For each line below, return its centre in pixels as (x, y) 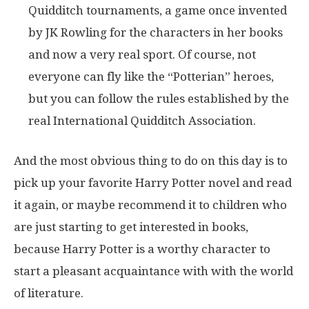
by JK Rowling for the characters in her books (156, 32)
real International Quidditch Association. (142, 120)
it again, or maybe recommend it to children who (150, 205)
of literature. (49, 293)
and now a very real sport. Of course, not (142, 54)
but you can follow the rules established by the (159, 98)
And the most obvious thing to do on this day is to (151, 160)
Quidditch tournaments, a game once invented (158, 10)
